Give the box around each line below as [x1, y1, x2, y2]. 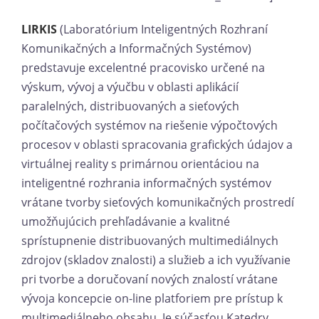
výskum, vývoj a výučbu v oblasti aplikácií [21, 78, 239, 95]
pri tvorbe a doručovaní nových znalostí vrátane [21, 271, 278, 287]
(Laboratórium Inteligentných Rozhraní [60, 21, 268, 37]
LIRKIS [21, 21, 60, 37]
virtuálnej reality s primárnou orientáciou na [21, 155, 259, 172]
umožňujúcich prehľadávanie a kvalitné [21, 213, 230, 229]
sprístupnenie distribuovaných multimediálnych [21, 232, 278, 249]
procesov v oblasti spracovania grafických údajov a [21, 136, 293, 152]
